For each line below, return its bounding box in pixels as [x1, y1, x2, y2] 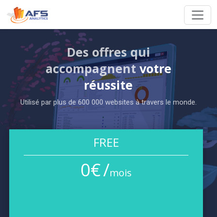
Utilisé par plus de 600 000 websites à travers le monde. [20, 98, 197, 107]
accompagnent [45, 60, 139, 77]
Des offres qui [66, 44, 150, 60]
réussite [84, 77, 133, 93]
